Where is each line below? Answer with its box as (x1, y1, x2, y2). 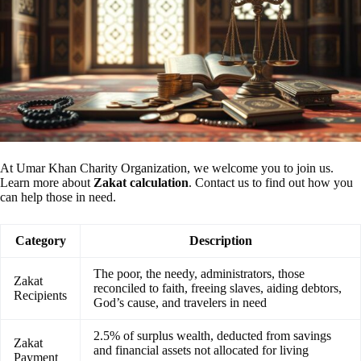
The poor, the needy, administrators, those (93, 266, 305, 280)
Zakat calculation (93, 175, 189, 189)
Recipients (14, 288, 67, 302)
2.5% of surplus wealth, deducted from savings (93, 328, 331, 342)
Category (15, 233, 66, 247)
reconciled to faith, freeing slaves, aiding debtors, (93, 280, 342, 295)
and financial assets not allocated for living (93, 342, 309, 357)
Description (189, 233, 252, 247)
